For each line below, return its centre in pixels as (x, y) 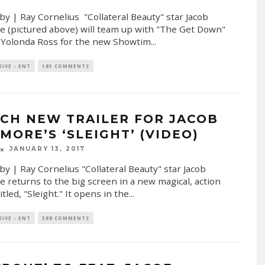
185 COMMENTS (65, 66)
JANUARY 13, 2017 (47, 149)
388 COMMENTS (65, 218)
